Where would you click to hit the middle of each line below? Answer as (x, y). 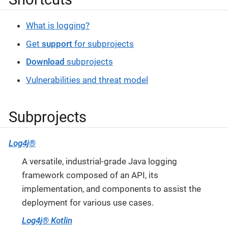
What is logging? (58, 26)
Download (45, 62)
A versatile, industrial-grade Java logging (99, 161)
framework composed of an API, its (90, 175)
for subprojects (103, 44)
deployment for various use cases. (88, 202)
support (57, 44)
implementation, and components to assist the (111, 189)
